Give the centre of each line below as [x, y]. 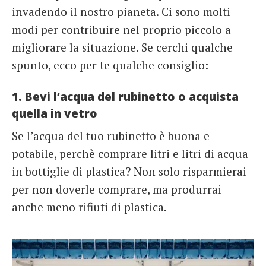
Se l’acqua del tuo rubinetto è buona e [111, 136]
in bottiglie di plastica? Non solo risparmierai [129, 172]
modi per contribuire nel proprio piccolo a [121, 30]
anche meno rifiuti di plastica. [89, 207]
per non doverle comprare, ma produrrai [117, 189]
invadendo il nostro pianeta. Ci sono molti [121, 12]
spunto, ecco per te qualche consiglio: [110, 65]
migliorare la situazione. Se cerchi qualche [122, 47]
